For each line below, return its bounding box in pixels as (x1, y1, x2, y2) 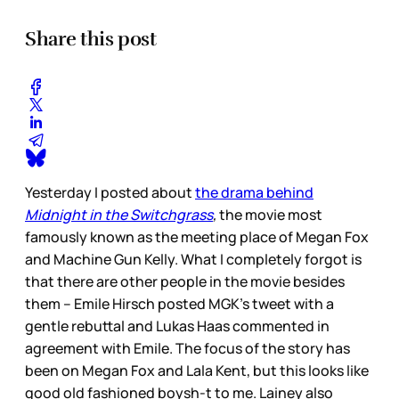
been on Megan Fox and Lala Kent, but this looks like (25, 361, 369, 381)
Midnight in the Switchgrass (25, 205, 213, 225)
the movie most (216, 205, 322, 225)
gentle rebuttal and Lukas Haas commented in (25, 316, 330, 337)
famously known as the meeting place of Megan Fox (25, 227, 369, 248)
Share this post (25, 27, 157, 52)
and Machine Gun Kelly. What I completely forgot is (25, 249, 362, 270)
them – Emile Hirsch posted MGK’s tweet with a (25, 294, 334, 314)
